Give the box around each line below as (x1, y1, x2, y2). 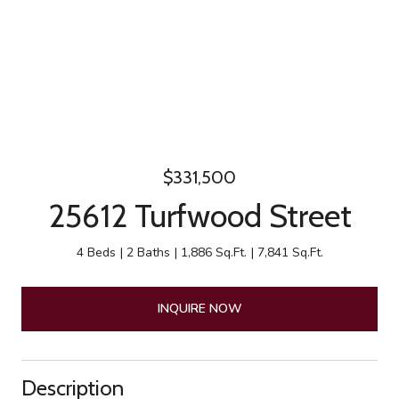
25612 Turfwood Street (47, 196, 352, 235)
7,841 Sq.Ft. (256, 244, 323, 261)
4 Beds (76, 244, 116, 261)
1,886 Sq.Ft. (180, 244, 247, 261)
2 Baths (126, 244, 170, 261)
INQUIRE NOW (157, 299, 242, 317)
